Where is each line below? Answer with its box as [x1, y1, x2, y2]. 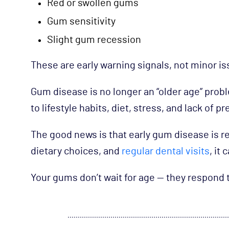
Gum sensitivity [47, 16, 116, 27]
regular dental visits [122, 146, 210, 156]
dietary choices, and [31, 146, 122, 156]
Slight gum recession [47, 34, 141, 45]
